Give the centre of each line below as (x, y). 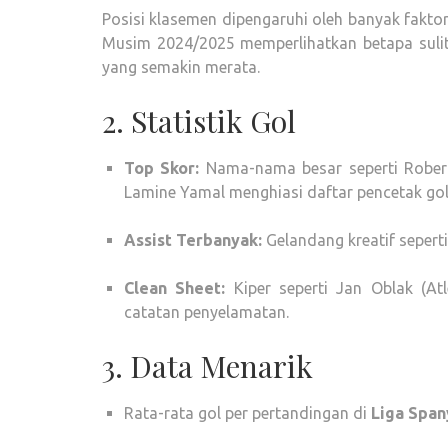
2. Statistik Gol (199, 121)
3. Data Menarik (207, 366)
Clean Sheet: (175, 288)
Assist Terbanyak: (193, 240)
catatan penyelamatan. (206, 312)
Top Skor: (162, 168)
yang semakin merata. (181, 67)
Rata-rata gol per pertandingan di (247, 413)
